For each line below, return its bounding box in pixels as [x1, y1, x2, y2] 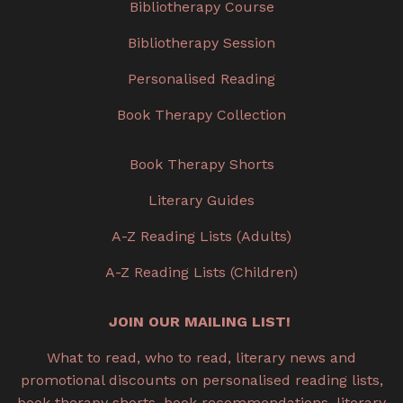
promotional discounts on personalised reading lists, [20, 372, 383, 390]
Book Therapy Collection [117, 106, 286, 124]
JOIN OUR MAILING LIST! [108, 313, 295, 331]
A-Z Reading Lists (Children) [105, 264, 298, 282]
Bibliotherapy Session [128, 34, 275, 52]
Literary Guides [148, 192, 255, 210]
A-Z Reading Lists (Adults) [112, 228, 291, 246]
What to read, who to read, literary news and [47, 349, 356, 367]
